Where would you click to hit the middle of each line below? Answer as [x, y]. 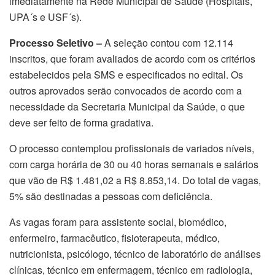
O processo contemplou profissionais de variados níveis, [132, 149]
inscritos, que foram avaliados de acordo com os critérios [132, 59]
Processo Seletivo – [57, 43]
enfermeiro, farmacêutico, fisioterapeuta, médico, [114, 238]
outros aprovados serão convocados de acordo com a [126, 91]
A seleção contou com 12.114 [169, 43]
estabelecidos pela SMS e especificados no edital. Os [126, 75]
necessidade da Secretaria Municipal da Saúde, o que [127, 107]
